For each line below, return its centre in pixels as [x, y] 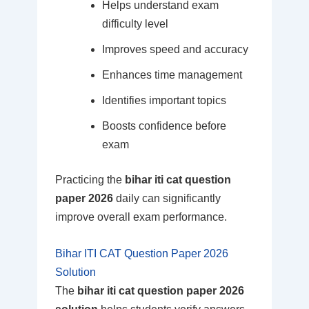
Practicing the [90, 180]
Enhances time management [172, 75]
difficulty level [135, 24]
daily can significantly [167, 199]
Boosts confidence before [164, 126]
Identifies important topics [164, 101]
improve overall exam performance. [141, 217]
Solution [75, 272]
